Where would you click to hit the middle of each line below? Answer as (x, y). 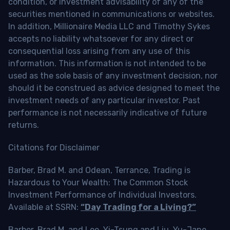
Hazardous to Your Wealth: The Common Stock (98, 183)
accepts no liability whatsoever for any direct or (101, 39)
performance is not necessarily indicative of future (108, 113)
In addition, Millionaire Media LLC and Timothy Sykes (109, 27)
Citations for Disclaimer (54, 148)
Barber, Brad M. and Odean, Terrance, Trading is (99, 170)
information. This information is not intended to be (107, 64)
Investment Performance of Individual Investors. (102, 195)
